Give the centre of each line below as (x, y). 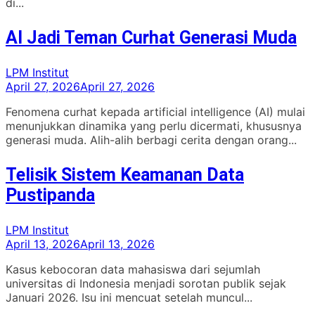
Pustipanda (50, 195)
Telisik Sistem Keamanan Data (125, 175)
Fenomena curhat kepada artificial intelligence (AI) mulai (155, 112)
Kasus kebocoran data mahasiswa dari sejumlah (133, 270)
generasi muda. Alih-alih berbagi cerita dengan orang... (151, 140)
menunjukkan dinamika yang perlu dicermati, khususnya (154, 126)
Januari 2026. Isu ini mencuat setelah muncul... (129, 298)
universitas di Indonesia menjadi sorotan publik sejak (146, 284)
